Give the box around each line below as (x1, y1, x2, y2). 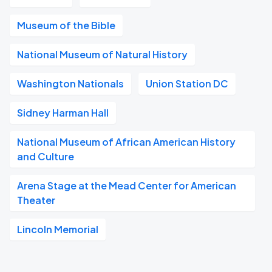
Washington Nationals (17, 77, 124, 90)
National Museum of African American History (17, 135, 236, 148)
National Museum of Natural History (17, 48, 188, 61)
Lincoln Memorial (17, 223, 98, 236)
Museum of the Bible (17, 19, 115, 32)
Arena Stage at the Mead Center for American (17, 179, 236, 192)
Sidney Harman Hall (17, 106, 109, 119)
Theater (17, 194, 55, 206)
